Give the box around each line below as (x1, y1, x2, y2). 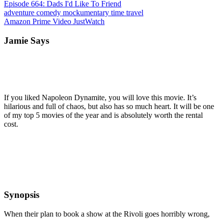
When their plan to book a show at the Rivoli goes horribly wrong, (4, 209, 210, 218)
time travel (111, 8, 143, 17)
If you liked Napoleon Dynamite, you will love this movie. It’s (4, 93, 196, 102)
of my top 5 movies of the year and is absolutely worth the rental (4, 110, 203, 119)
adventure (4, 8, 36, 17)
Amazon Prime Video (4, 17, 73, 26)
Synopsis (4, 190, 39, 200)
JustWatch (73, 17, 105, 26)
